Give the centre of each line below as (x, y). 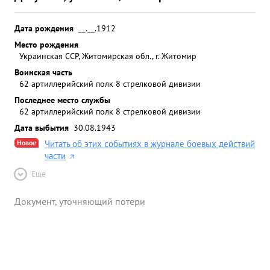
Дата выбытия (42, 127)
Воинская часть (43, 72)
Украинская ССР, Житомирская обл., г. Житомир (108, 56)
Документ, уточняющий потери (80, 201)
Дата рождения (44, 28)
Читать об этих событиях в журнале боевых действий (150, 144)
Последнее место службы (62, 100)
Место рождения (46, 44)
